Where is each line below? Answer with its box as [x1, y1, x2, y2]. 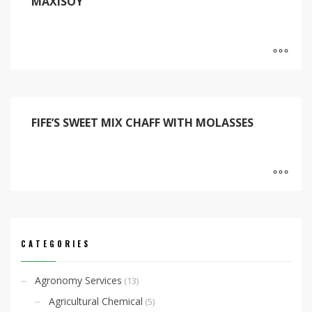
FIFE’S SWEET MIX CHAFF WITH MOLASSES [31, 114, 253, 130]
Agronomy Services [35, 273, 122, 287]
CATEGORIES [21, 237, 91, 249]
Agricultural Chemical [49, 294, 143, 308]
